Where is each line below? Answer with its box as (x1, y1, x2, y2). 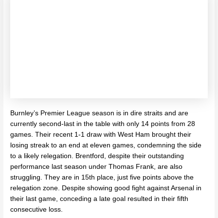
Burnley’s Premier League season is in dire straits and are (10, 109, 189, 117)
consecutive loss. (10, 206, 63, 214)
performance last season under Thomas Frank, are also (10, 163, 183, 171)
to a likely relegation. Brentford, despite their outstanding (10, 152, 184, 160)
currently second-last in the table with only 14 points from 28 (10, 120, 196, 128)
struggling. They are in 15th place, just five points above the (10, 174, 194, 182)
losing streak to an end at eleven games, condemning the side (10, 142, 202, 149)
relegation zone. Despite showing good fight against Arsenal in (10, 184, 202, 192)
